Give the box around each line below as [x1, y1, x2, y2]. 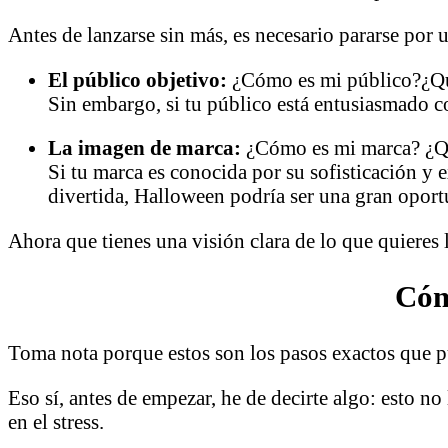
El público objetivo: [48, 67, 227, 91]
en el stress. [8, 409, 104, 433]
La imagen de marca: [48, 136, 241, 160]
